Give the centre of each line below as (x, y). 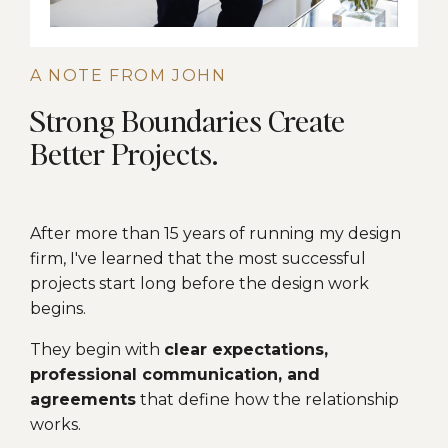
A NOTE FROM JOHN (128, 76)
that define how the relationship (267, 400)
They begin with (97, 350)
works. (55, 425)
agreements (83, 400)
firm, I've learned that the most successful (198, 259)
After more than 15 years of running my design (215, 234)
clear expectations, (246, 350)
